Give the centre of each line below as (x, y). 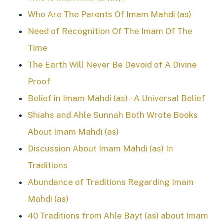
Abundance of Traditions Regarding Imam (111, 182)
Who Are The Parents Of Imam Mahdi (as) (110, 14)
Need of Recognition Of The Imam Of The (110, 31)
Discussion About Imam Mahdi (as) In (100, 148)
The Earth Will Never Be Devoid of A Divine (112, 64)
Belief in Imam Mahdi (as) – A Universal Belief (116, 98)
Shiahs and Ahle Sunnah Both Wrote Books (113, 115)
